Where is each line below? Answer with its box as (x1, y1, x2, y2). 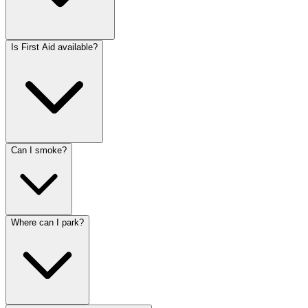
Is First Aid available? (11, 41, 98, 52)
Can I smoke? (11, 144, 67, 155)
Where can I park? (11, 217, 84, 228)
